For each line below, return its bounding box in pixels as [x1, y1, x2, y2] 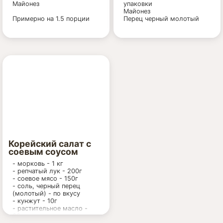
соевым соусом [8, 146, 78, 157]
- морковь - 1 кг [12, 160, 63, 167]
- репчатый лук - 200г [12, 167, 82, 175]
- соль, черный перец [12, 182, 80, 190]
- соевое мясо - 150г [12, 175, 78, 182]
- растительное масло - [12, 205, 88, 212]
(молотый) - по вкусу [12, 190, 80, 197]
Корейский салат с [8, 138, 91, 149]
